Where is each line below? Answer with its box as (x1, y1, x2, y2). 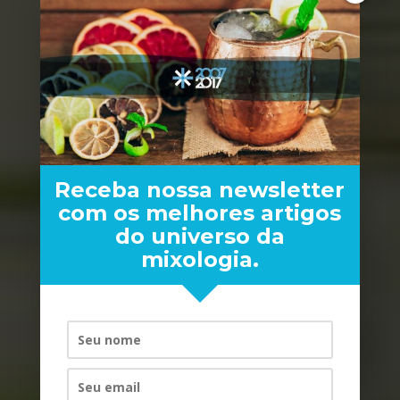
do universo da (114, 223, 285, 250)
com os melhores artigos (58, 200, 342, 227)
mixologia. (140, 246, 259, 273)
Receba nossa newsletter (54, 177, 346, 204)
